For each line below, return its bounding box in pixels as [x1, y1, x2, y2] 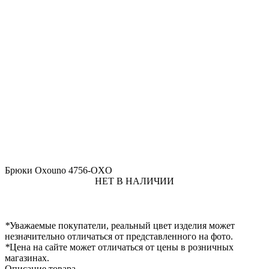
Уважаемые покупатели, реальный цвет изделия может [10, 220, 235, 231]
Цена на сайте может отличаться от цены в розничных [10, 241, 234, 252]
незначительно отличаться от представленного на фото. [5, 231, 233, 241]
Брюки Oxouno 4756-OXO [5, 165, 112, 175]
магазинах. [5, 252, 49, 263]
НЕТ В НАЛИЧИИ [95, 175, 174, 186]
